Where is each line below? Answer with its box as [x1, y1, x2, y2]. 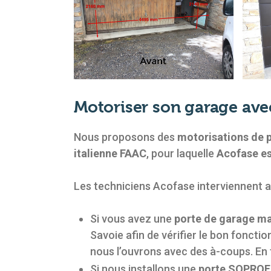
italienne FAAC [74, 146, 146, 160]
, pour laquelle [146, 146, 217, 160]
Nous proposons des [74, 130, 177, 143]
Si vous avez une [90, 212, 174, 225]
